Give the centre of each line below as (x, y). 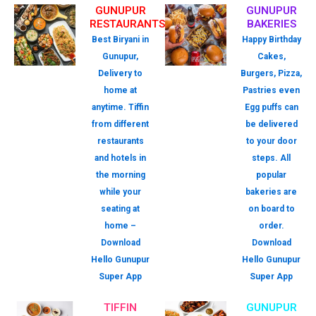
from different (120, 124)
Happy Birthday (271, 39)
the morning (120, 175)
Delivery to (120, 73)
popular (271, 175)
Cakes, (271, 56)
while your (120, 192)
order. (271, 226)
